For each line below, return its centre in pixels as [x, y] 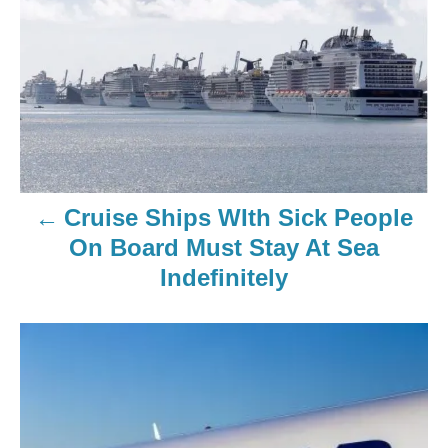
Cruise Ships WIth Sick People [238, 217]
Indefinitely [224, 277]
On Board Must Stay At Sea [224, 247]
